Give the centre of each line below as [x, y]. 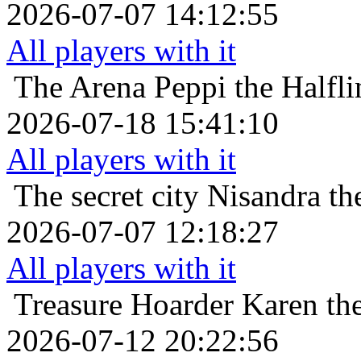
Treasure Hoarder [124, 304]
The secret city [106, 195]
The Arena [80, 86]
